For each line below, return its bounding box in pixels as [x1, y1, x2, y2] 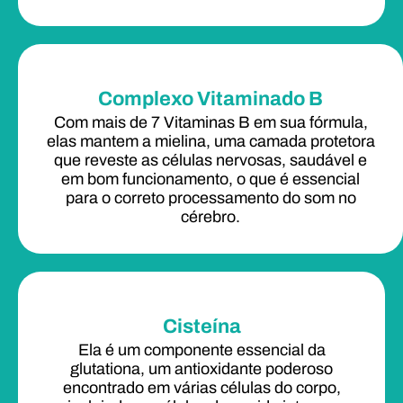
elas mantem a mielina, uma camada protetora [46, 131, 375, 150]
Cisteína [162, 315, 241, 337]
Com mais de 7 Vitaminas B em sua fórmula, [53, 112, 368, 131]
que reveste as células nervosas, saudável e [54, 150, 367, 169]
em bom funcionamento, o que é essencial [61, 169, 360, 188]
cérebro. [181, 207, 240, 226]
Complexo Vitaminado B [98, 87, 323, 110]
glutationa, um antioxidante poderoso [70, 359, 333, 378]
